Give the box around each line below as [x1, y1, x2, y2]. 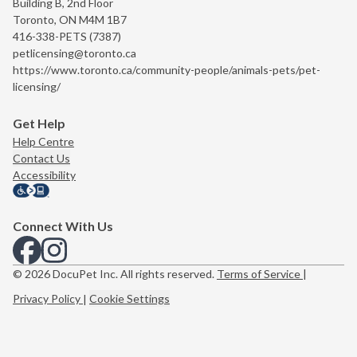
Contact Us [13, 151, 70, 166]
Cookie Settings [89, 292, 170, 306]
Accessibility [13, 168, 76, 182]
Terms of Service [217, 266, 303, 280]
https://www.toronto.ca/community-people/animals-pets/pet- [13, 63, 320, 77]
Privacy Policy [13, 292, 83, 306]
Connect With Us [13, 218, 113, 233]
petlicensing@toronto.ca [13, 46, 136, 61]
